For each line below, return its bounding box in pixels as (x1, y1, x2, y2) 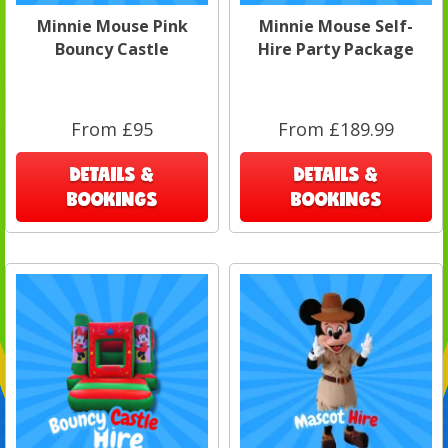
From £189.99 (278, 116, 394, 141)
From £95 (71, 116, 153, 141)
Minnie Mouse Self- (259, 14, 413, 37)
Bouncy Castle (55, 37, 169, 60)
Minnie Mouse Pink (36, 14, 188, 37)
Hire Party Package (258, 37, 414, 60)
